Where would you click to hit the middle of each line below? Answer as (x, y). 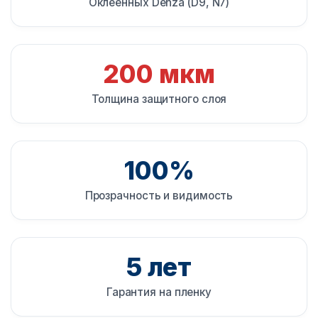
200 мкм (159, 74)
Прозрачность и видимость (159, 196)
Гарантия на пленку (159, 292)
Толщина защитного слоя (159, 99)
